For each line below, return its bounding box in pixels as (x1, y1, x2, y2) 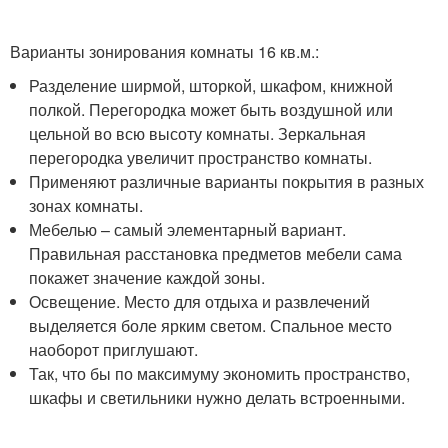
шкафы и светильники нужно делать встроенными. (29, 386, 406, 410)
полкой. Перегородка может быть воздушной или (29, 98, 394, 122)
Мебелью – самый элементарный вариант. (29, 218, 347, 242)
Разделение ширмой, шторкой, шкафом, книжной (29, 74, 394, 98)
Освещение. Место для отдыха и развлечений (29, 290, 371, 314)
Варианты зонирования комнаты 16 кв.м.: (10, 40, 319, 64)
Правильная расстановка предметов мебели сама (29, 242, 403, 266)
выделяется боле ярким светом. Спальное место (29, 314, 393, 338)
